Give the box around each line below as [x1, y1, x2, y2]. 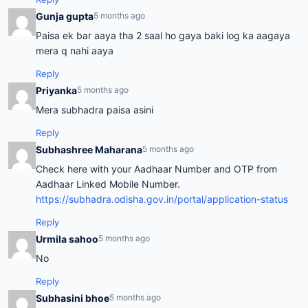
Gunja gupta [36, 10, 93, 22]
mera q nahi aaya [36, 44, 113, 56]
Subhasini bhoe [36, 291, 109, 304]
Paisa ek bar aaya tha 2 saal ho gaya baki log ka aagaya [36, 29, 290, 41]
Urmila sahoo [36, 232, 98, 245]
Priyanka [36, 84, 77, 96]
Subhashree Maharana [36, 143, 142, 155]
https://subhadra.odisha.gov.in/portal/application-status [36, 192, 288, 205]
